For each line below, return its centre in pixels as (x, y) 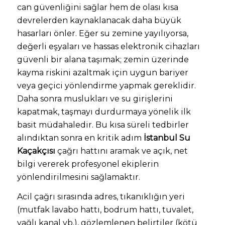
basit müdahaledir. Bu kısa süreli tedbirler (103, 125)
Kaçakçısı (36, 151)
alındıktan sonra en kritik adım (80, 138)
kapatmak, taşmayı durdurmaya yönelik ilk (104, 111)
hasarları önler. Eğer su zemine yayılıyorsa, (102, 33)
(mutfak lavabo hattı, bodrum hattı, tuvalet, (105, 210)
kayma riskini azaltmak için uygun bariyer (102, 72)
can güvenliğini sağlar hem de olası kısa (97, 7)
